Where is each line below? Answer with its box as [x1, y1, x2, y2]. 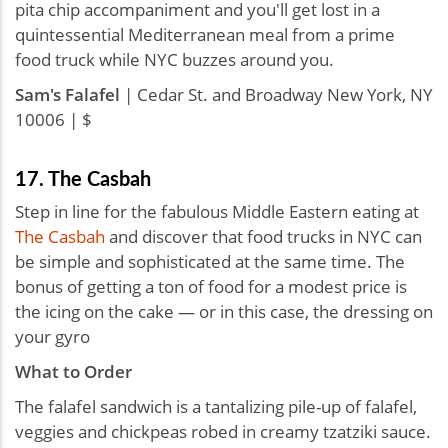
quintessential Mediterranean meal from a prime [15, 23, 395, 47]
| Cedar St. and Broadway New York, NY [120, 83, 433, 107]
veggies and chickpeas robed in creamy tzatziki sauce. [15, 420, 431, 444]
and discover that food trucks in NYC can [105, 225, 422, 249]
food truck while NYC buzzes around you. [15, 48, 334, 72]
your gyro [15, 325, 90, 349]
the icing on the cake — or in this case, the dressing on [15, 300, 433, 324]
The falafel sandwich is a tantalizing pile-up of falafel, [15, 395, 417, 419]
